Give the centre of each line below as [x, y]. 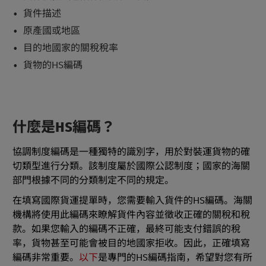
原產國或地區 [51, 31]
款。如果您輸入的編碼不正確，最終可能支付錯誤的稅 [126, 229]
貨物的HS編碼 [53, 65]
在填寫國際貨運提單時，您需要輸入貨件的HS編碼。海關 [132, 201]
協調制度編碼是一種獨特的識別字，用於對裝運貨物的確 [131, 152]
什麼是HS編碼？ [64, 127]
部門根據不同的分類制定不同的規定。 [93, 181]
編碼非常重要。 [46, 258]
